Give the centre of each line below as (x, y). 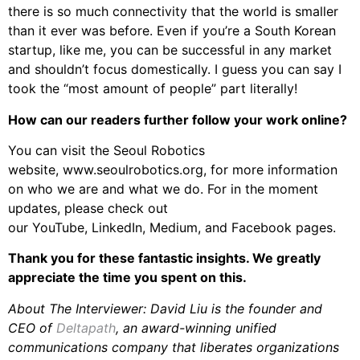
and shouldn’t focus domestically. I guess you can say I (175, 70)
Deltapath (86, 327)
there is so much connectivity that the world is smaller (173, 12)
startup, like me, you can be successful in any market (170, 50)
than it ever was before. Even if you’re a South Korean (172, 31)
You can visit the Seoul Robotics (106, 151)
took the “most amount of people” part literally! (153, 89)
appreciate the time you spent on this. (127, 278)
